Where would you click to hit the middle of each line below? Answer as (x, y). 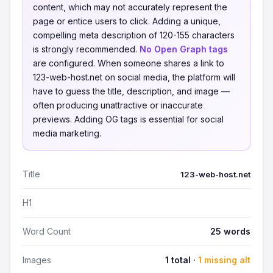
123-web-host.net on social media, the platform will (134, 77)
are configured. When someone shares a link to (129, 63)
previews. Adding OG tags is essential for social (128, 119)
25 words (230, 231)
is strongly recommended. (86, 49)
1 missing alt (224, 260)
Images (37, 260)
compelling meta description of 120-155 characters (134, 35)
